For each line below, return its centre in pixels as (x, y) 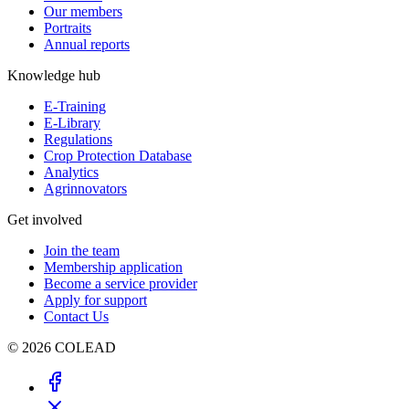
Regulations (78, 139)
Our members (83, 11)
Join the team (82, 250)
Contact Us (76, 316)
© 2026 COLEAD (62, 347)
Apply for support (95, 299)
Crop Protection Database (118, 155)
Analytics (71, 172)
